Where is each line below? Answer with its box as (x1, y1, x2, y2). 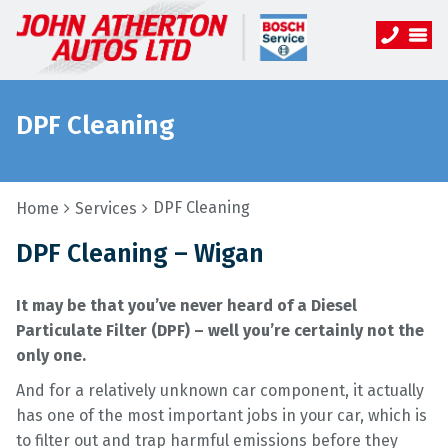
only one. (16, 346, 86, 365)
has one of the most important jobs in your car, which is (16, 406, 427, 425)
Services (75, 199, 137, 218)
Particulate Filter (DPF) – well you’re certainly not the (16, 321, 424, 340)
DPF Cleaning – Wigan (16, 239, 264, 269)
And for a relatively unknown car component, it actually (16, 381, 424, 400)
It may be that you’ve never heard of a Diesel (16, 296, 357, 315)
